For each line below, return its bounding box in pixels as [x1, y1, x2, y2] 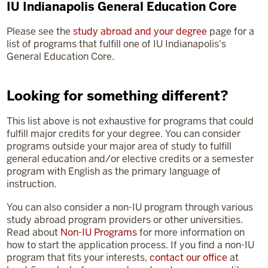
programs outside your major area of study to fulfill [6, 140, 232, 153]
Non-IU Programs [60, 226, 137, 239]
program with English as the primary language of [6, 165, 221, 178]
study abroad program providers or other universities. [6, 214, 243, 226]
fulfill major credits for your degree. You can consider [6, 127, 240, 140]
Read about [6, 226, 60, 239]
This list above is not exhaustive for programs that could [6, 115, 254, 127]
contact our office [149, 251, 227, 264]
